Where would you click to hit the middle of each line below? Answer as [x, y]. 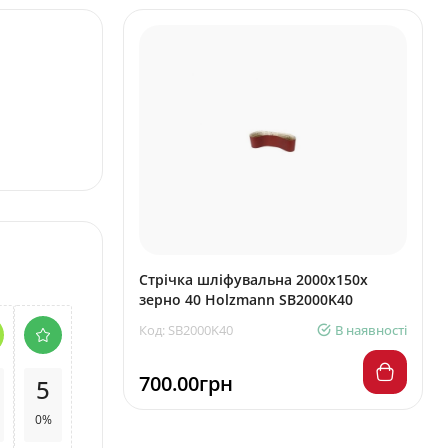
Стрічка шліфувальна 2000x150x [253, 279]
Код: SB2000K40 [186, 330]
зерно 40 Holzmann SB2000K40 [246, 299]
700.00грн [186, 383]
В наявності [371, 330]
